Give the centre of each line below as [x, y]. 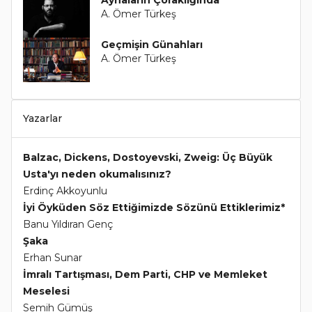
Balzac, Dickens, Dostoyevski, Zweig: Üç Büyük [148, 157]
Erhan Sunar [53, 258]
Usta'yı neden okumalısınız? [97, 174]
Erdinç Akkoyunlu [65, 191]
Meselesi [46, 291]
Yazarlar [42, 118]
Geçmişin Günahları [151, 45]
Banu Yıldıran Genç [68, 224]
